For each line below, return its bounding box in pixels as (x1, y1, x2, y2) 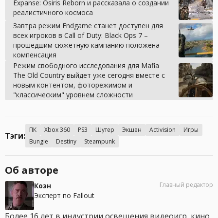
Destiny (56, 137, 76, 145)
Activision (149, 125, 176, 134)
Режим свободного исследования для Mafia (13, 60, 159, 70)
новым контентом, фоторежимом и (13, 80, 132, 90)
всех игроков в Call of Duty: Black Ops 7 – (13, 30, 148, 40)
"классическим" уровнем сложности (13, 90, 133, 99)
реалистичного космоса (13, 7, 93, 17)
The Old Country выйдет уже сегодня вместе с (13, 70, 165, 80)
